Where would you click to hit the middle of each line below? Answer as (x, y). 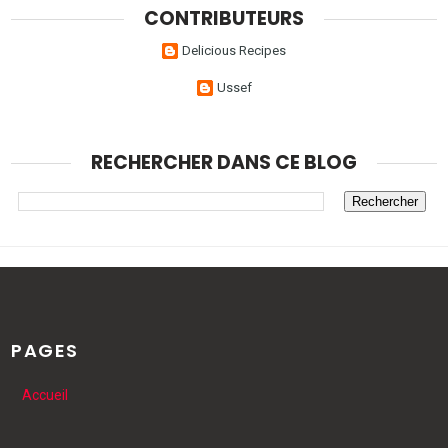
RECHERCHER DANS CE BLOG (224, 163)
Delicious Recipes (234, 51)
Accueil (44, 394)
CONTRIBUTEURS (224, 19)
